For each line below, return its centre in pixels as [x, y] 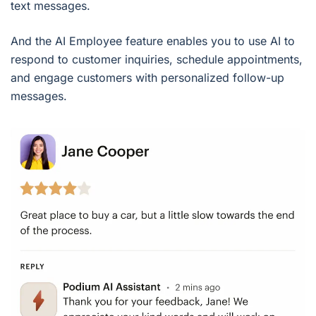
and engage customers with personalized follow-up [147, 77]
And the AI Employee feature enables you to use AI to [153, 41]
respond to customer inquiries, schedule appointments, [157, 59]
